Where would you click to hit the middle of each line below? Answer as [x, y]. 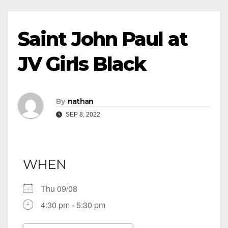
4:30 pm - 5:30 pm [73, 205]
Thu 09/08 [63, 189]
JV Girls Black [82, 64]
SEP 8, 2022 [82, 114]
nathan [80, 101]
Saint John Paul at [103, 39]
